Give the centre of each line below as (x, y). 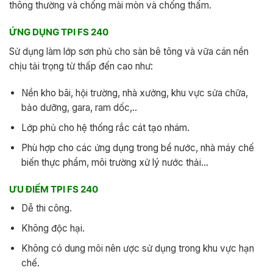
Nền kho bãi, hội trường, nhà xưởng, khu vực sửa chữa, (134, 93)
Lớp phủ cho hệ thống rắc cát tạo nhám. (105, 127)
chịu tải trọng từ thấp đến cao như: (81, 66)
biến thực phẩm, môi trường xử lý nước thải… (115, 162)
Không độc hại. (53, 229)
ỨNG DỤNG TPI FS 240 (59, 32)
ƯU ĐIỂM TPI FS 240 (54, 189)
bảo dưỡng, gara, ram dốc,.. (79, 107)
